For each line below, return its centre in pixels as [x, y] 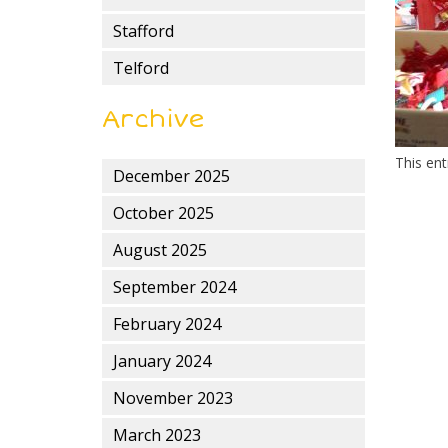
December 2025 [171, 176]
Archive [153, 119]
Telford [141, 68]
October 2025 [163, 213]
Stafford [143, 31]
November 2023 [173, 398]
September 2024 [174, 287]
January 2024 [162, 361]
